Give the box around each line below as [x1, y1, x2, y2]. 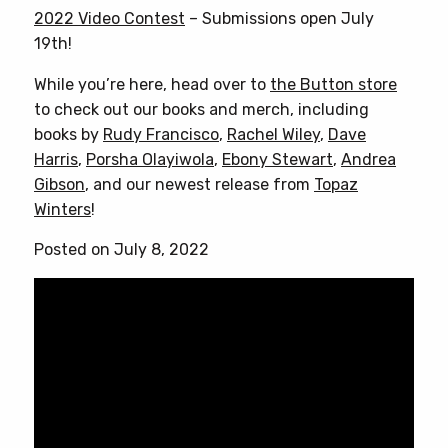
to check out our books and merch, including [34, 99, 369, 119]
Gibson [34, 174, 85, 194]
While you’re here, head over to [34, 74, 270, 94]
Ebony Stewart [222, 149, 333, 169]
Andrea [341, 149, 396, 169]
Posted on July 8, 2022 [34, 239, 209, 259]
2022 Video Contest [34, 8, 185, 28]
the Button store [270, 74, 397, 94]
